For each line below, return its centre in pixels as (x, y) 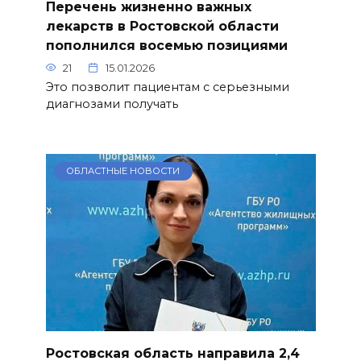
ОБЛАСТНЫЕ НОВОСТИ (123, 171)
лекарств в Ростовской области (162, 26)
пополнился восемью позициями (166, 45)
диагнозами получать (112, 104)
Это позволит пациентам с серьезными (167, 87)
